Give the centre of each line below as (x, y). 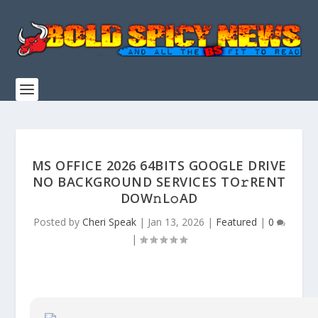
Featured (236, 222)
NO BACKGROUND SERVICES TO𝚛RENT (159, 182)
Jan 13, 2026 (176, 222)
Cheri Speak (109, 222)
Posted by (57, 222)
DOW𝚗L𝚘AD (159, 198)
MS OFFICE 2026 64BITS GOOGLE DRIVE (159, 165)
